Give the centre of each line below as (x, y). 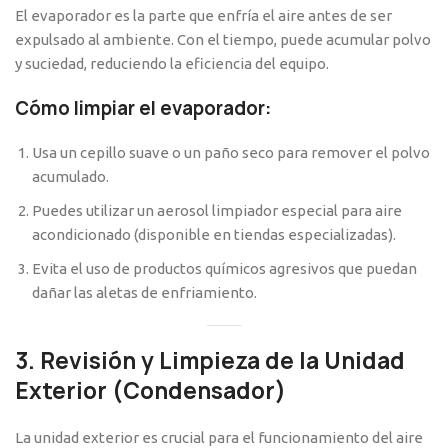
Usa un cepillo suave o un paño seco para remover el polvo (231, 153)
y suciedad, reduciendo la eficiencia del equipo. (172, 64)
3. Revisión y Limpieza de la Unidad (210, 361)
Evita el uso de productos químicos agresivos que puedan (224, 269)
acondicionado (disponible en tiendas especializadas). (214, 235)
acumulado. (70, 177)
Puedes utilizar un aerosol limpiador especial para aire (217, 211)
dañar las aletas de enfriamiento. (144, 293)
